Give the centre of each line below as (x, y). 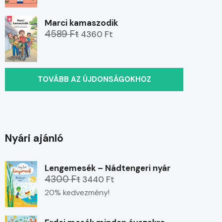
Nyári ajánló (34, 139)
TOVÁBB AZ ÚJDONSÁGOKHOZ (94, 80)
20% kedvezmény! (77, 193)
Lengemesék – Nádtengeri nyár (108, 168)
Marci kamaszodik (81, 23)
